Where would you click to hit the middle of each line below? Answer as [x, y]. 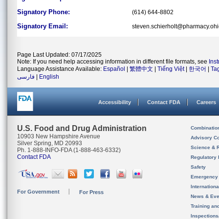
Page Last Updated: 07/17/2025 [59, 55]
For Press [91, 192]
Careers [206, 102]
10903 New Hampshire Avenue [59, 136]
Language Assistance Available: [60, 69]
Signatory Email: [43, 26]
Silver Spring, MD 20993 [50, 143]
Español [114, 69]
